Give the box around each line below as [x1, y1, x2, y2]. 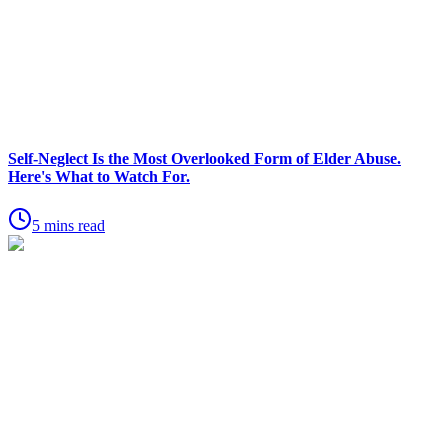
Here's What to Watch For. [8, 167, 190, 185]
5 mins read [32, 217, 105, 235]
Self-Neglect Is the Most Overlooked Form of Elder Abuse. [8, 149, 401, 167]
